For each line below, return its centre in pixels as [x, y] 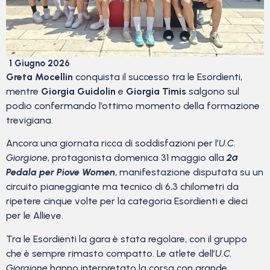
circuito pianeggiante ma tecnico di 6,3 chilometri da [122, 187]
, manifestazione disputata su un [189, 172]
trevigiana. [30, 120]
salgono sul [213, 91]
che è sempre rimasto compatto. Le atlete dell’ [111, 253]
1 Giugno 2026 [39, 63]
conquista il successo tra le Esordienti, [158, 77]
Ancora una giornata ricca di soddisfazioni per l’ [112, 143]
